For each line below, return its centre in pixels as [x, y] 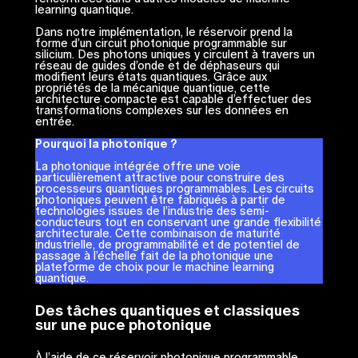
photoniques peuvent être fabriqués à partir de [160, 200]
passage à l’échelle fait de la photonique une [154, 256]
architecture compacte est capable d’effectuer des [173, 99]
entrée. [54, 122]
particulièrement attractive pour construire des [159, 178]
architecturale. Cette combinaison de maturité [157, 234]
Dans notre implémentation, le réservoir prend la [163, 32]
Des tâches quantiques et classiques [167, 310]
